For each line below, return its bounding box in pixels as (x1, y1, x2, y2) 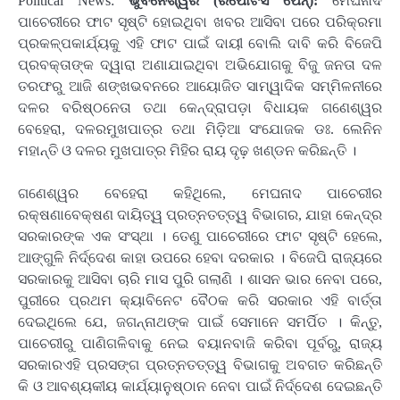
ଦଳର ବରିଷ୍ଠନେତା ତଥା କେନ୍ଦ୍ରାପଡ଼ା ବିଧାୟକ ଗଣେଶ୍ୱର (18, 99, 382, 115)
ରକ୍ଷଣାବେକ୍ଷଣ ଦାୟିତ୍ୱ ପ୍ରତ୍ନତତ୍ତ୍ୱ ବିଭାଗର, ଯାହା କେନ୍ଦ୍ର (18, 207, 382, 222)
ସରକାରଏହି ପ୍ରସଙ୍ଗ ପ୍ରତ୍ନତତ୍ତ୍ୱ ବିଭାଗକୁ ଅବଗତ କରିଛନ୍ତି (18, 357, 382, 372)
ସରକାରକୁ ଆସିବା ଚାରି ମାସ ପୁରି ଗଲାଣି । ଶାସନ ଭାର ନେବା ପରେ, (18, 271, 382, 287)
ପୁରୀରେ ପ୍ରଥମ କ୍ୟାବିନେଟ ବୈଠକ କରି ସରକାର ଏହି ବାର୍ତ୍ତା (18, 293, 382, 308)
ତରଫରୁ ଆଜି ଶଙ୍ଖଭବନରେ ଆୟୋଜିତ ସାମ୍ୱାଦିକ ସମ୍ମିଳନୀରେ (18, 78, 382, 94)
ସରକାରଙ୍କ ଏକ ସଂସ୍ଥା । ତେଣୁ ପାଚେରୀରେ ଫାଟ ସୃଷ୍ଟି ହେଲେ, (18, 229, 382, 244)
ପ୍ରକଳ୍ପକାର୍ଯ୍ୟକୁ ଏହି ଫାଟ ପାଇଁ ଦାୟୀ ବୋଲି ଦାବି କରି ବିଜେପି (18, 35, 382, 51)
